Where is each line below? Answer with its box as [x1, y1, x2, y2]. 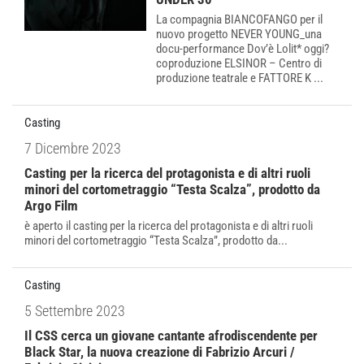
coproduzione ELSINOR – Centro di [156, 56, 322, 71]
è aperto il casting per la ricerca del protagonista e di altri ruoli [24, 219, 313, 233]
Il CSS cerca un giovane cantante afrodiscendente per [24, 327, 318, 344]
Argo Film [24, 197, 78, 214]
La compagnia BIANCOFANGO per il [156, 12, 323, 27]
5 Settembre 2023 [24, 302, 125, 319]
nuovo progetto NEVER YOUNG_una [156, 27, 322, 41]
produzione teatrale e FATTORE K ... [156, 71, 323, 85]
